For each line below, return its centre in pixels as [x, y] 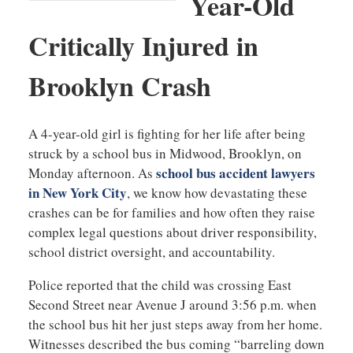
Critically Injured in [143, 45]
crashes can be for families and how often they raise [171, 213]
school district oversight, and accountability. [151, 252]
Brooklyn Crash [119, 85]
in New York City [77, 193]
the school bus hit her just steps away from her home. [175, 325]
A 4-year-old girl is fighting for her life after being [167, 134]
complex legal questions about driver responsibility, [172, 232]
